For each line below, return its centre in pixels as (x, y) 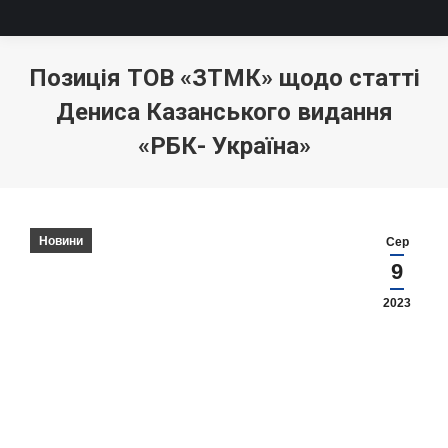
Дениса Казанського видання (224, 112)
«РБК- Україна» (224, 146)
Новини (61, 241)
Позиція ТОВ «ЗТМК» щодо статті (224, 78)
